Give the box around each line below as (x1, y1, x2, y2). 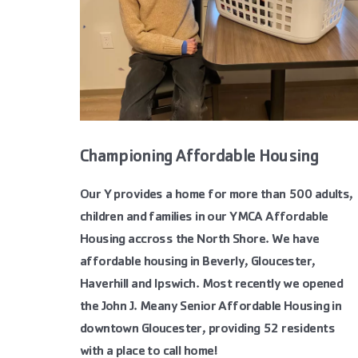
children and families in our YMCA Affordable (79, 211, 328, 225)
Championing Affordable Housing (79, 149, 319, 167)
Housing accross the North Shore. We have (79, 233, 320, 247)
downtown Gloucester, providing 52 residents (79, 323, 335, 336)
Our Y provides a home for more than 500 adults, (79, 189, 353, 202)
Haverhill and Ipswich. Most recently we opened (79, 278, 344, 292)
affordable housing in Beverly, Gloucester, (79, 256, 316, 269)
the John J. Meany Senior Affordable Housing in (79, 300, 342, 314)
